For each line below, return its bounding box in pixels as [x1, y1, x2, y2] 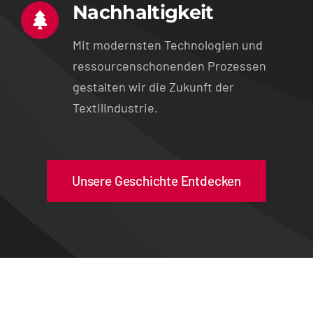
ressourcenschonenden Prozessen [72, 57, 266, 73]
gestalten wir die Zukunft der [72, 78, 234, 94]
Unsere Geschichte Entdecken [72, 172, 241, 189]
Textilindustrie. [72, 99, 158, 115]
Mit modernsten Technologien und [72, 36, 263, 52]
